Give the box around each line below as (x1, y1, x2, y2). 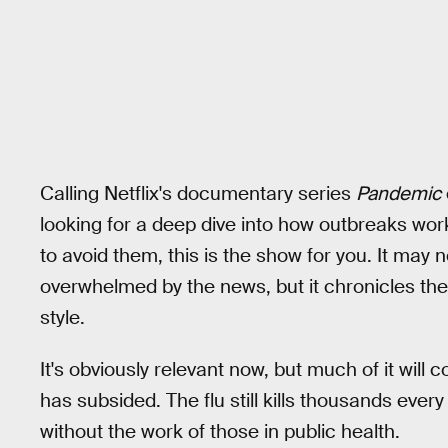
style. (40, 304, 85, 330)
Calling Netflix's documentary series (40, 180, 356, 206)
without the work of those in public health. (40, 419, 400, 445)
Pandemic (356, 180, 441, 206)
